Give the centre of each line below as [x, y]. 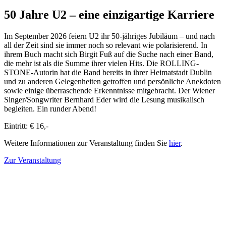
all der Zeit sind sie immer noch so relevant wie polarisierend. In [106, 45]
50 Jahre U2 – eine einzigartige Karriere [109, 14]
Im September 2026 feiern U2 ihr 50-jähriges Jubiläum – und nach [109, 36]
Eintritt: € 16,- [26, 126]
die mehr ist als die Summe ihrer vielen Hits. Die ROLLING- [101, 63]
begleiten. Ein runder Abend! [50, 108]
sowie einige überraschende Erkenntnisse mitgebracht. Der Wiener [109, 90]
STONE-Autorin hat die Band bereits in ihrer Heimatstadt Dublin [108, 72]
